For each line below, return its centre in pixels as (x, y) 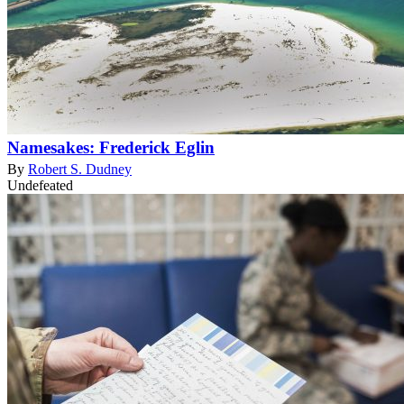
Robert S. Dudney (80, 170)
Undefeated (40, 186)
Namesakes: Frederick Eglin (111, 148)
